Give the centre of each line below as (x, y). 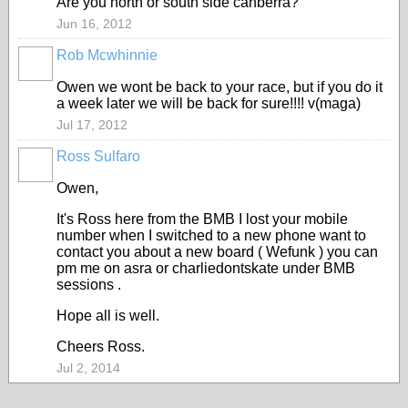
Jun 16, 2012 (94, 24)
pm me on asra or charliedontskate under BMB (208, 268)
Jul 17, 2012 (92, 125)
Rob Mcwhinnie (107, 55)
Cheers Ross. (101, 347)
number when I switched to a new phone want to (211, 235)
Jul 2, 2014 (88, 368)
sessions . (89, 285)
